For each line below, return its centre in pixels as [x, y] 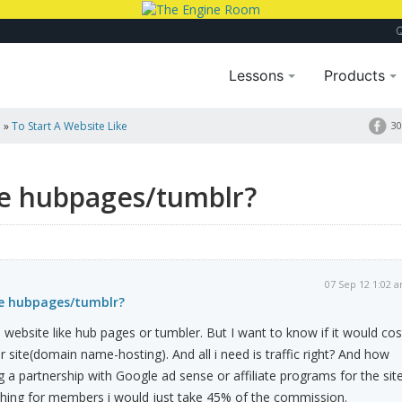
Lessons [259, 76]
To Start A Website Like [70, 127]
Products [357, 76]
